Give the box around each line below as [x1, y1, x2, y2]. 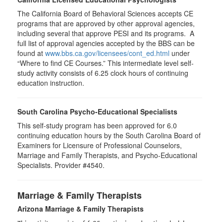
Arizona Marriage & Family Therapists [17, 204, 144, 214]
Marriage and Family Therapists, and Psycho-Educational [17, 150, 197, 160]
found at [17, 48, 45, 58]
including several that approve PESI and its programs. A [17, 28, 194, 38]
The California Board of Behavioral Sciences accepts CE [17, 8, 193, 18]
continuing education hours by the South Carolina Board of [17, 130, 201, 140]
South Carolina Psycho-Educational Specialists [17, 107, 177, 116]
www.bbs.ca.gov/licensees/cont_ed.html [45, 48, 169, 58]
